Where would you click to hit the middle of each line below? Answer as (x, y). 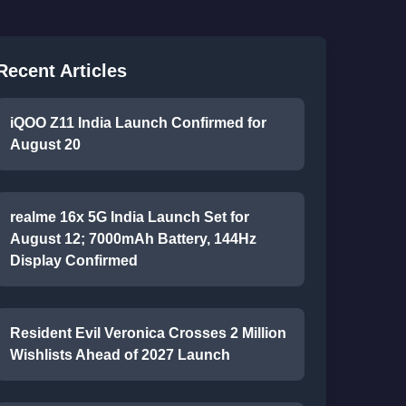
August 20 (45, 145)
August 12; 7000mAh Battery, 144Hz (133, 239)
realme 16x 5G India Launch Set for (129, 217)
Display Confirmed (73, 261)
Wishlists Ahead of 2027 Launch (120, 355)
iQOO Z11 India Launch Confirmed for (138, 123)
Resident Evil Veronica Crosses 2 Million (148, 333)
